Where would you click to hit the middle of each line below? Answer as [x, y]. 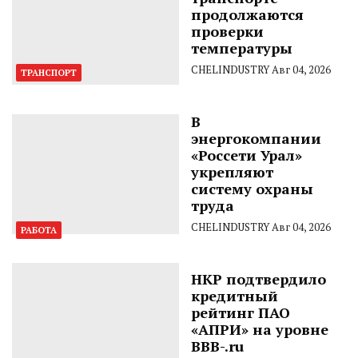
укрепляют [232, 171]
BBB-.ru [217, 346]
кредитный [235, 295]
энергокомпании [256, 138]
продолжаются [247, 14]
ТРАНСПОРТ [49, 72]
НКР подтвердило [259, 278]
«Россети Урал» [247, 155]
